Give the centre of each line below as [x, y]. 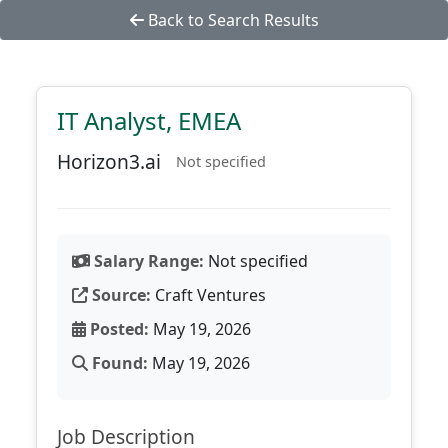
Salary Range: [147, 261]
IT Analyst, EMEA [149, 120]
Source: [119, 295]
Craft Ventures [208, 295]
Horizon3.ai [109, 161]
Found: [118, 363]
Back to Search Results [231, 20]
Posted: [117, 329]
